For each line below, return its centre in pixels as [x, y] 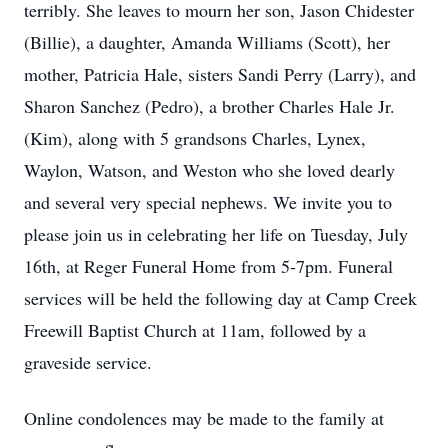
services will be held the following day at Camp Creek [220, 298]
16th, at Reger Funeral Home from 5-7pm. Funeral [208, 266]
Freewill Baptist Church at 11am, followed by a [195, 330]
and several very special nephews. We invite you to [208, 202]
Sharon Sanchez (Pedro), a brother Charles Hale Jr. [209, 106]
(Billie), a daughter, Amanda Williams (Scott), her [207, 42]
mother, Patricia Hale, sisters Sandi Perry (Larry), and [220, 74]
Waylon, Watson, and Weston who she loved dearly [209, 170]
